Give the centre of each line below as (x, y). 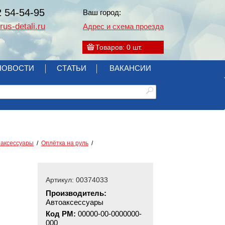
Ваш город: (102, 12)
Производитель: (76, 193)
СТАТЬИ (71, 68)
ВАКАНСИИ (130, 68)
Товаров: (111, 47)
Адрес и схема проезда (123, 26)
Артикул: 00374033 (77, 180)
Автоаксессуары (75, 202)
